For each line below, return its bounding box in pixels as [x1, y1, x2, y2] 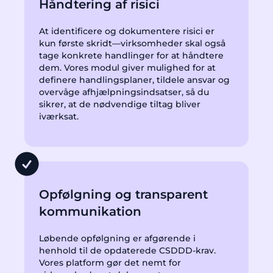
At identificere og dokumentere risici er [39, 26, 214, 37]
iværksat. [39, 111, 79, 122]
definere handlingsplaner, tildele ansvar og [39, 74, 230, 86]
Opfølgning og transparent [39, 187, 208, 202]
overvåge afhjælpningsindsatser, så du [39, 87, 209, 98]
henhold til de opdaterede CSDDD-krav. [39, 245, 216, 257]
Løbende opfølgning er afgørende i [39, 233, 196, 244]
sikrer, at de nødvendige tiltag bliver [39, 99, 200, 110]
